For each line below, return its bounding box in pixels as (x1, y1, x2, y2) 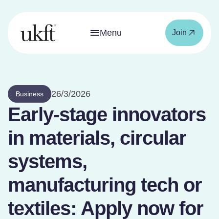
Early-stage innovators (8, 104, 206, 125)
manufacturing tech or (8, 174, 202, 196)
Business (16, 90, 44, 98)
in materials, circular (8, 127, 186, 149)
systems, (8, 151, 87, 172)
